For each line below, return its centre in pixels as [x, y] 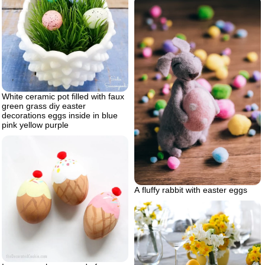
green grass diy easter [44, 106]
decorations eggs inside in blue [60, 116]
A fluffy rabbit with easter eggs [191, 190]
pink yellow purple [35, 125]
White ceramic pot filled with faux [63, 97]
